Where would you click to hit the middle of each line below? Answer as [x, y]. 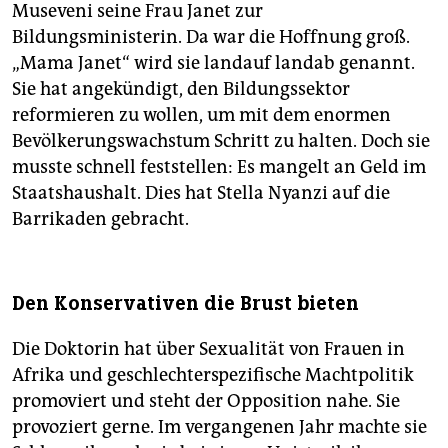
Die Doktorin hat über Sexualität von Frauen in [208, 348]
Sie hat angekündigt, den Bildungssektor [181, 88]
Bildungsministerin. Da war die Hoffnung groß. [211, 36]
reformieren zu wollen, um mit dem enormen [201, 114]
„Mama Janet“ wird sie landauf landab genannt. [213, 62]
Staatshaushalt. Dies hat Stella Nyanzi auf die [201, 192]
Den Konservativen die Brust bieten [185, 303]
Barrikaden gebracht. [100, 218]
